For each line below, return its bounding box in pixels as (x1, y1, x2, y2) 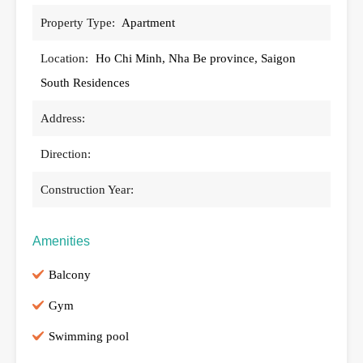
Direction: (41, 147, 91, 160)
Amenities (32, 233, 90, 248)
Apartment (122, 15, 175, 29)
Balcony (49, 267, 91, 281)
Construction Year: (41, 182, 134, 196)
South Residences (41, 75, 130, 89)
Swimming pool (49, 329, 129, 343)
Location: (41, 51, 88, 65)
